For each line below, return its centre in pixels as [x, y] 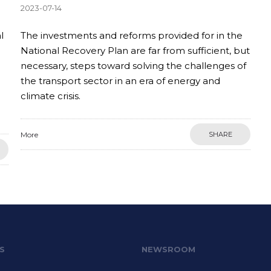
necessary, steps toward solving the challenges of [133, 66]
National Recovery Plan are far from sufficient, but [135, 51]
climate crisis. [51, 96]
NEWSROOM [168, 249]
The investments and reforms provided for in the [132, 35]
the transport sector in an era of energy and [120, 81]
